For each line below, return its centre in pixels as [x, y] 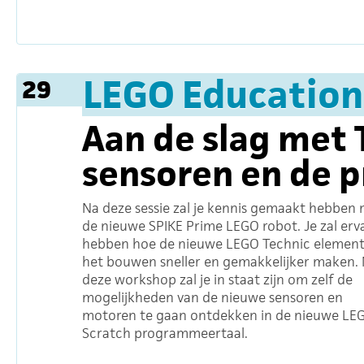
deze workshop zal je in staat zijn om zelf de [217, 279]
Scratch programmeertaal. [165, 333]
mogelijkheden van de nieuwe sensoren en [212, 297]
